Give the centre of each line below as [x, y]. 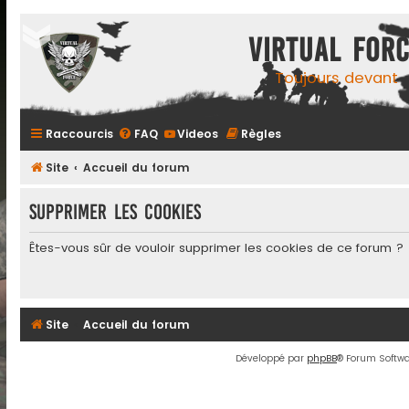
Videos [198, 134]
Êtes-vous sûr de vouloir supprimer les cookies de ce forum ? [216, 248]
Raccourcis [79, 134]
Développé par [271, 358]
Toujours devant [336, 78]
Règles [261, 134]
